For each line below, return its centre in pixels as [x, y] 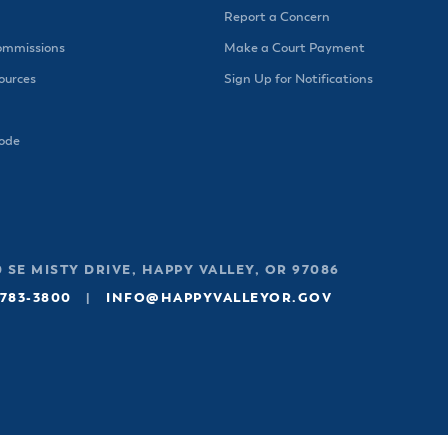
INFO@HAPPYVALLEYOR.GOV [219, 298]
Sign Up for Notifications [298, 79]
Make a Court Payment [294, 48]
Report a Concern [277, 17]
